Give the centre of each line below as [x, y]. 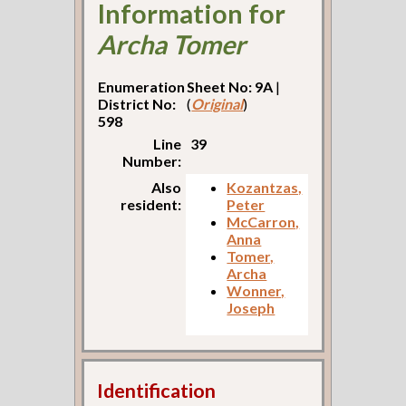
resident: [151, 205]
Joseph [251, 308]
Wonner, [256, 291]
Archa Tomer [172, 44]
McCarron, [263, 222]
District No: [137, 104]
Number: [152, 161]
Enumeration [142, 87]
